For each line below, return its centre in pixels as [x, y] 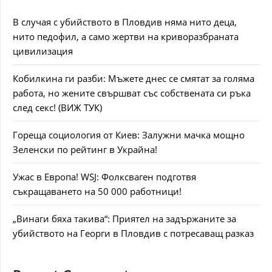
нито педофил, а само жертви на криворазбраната [126, 36]
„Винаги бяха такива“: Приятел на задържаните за [124, 219]
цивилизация [43, 51]
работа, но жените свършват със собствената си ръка [132, 93]
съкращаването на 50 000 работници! [97, 191]
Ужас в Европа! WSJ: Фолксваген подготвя [104, 177]
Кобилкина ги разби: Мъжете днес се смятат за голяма [134, 78]
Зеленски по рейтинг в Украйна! [85, 149]
